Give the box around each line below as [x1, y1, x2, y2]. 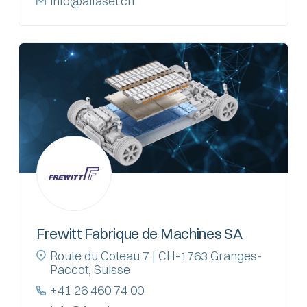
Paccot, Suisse [49, 261, 130, 278]
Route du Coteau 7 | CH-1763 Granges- [49, 247, 262, 264]
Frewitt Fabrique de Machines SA [36, 224, 243, 243]
